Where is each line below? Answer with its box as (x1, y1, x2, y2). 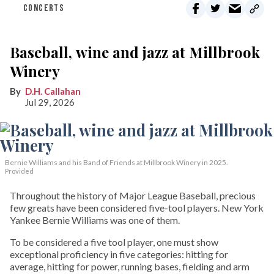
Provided (5, 167, 34, 175)
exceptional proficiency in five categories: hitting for (10, 248, 228, 260)
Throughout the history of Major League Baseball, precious (10, 190, 256, 201)
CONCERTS (23, 2, 65, 14)
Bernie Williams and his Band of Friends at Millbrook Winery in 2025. (5, 158, 228, 167)
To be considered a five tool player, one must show (10, 236, 218, 248)
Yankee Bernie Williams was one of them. (10, 214, 180, 226)
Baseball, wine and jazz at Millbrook (10, 42, 260, 62)
